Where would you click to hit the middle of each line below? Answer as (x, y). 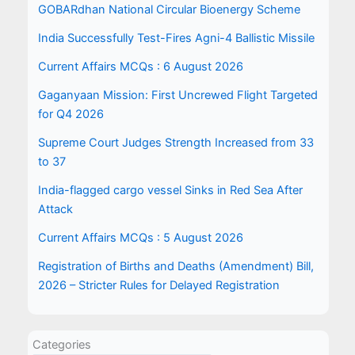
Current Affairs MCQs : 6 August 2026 (140, 66)
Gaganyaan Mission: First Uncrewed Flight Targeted (177, 95)
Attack (55, 209)
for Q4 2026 (71, 114)
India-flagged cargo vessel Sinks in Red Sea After (170, 190)
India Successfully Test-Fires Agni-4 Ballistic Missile (176, 38)
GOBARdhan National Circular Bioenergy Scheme (169, 9)
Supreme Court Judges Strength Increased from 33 (176, 142)
